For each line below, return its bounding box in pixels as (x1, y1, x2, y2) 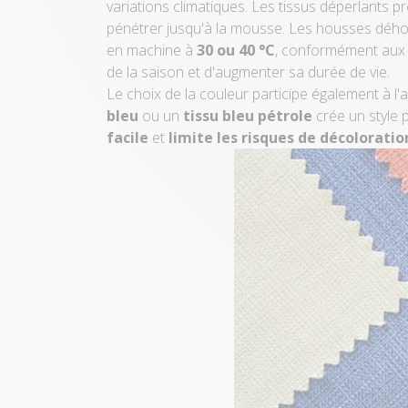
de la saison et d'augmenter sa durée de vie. (107, 61, 390, 82)
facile (107, 127, 148, 148)
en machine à (107, 39, 197, 60)
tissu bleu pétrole (183, 105, 312, 126)
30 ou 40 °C (197, 39, 275, 60)
